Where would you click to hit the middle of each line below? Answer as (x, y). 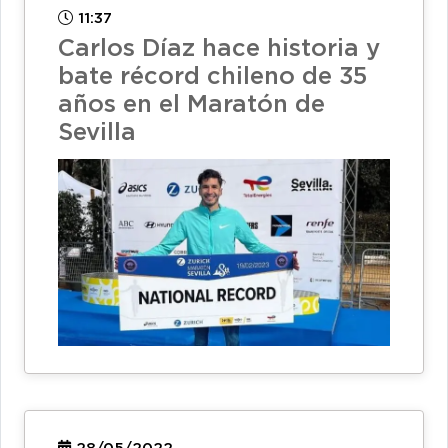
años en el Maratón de (191, 104)
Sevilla (97, 132)
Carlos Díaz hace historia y (219, 48)
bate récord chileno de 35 (212, 76)
